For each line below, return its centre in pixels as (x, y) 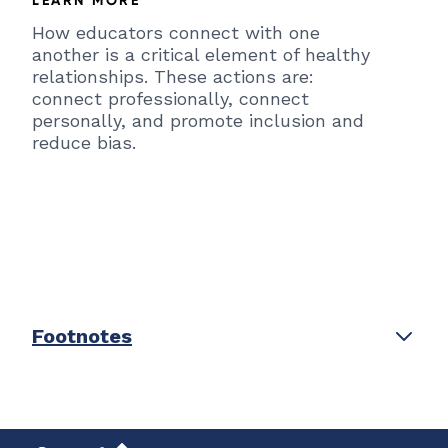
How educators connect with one (176, 32)
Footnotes (82, 335)
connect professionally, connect (170, 98)
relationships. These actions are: (173, 76)
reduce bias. (84, 142)
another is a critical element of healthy (201, 54)
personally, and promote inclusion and (198, 120)
